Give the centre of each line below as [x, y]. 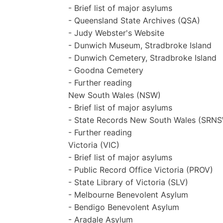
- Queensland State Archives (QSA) [134, 20]
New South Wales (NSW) [114, 95]
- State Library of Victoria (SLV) [128, 182]
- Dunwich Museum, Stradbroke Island [140, 45]
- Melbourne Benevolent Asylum [128, 194]
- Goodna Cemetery [106, 70]
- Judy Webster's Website [116, 33]
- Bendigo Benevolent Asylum [124, 207]
